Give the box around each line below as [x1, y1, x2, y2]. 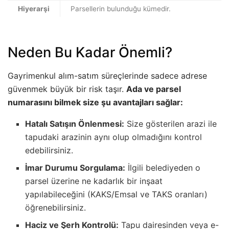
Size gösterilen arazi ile [124, 118, 217, 129]
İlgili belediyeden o [125, 162, 201, 173]
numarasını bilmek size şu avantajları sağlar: [8, 97, 183, 107]
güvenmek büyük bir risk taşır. [8, 83, 126, 94]
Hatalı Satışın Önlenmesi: [25, 118, 125, 129]
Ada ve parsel [126, 83, 181, 94]
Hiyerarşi [18, 4, 50, 13]
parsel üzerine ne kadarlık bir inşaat [25, 175, 163, 186]
